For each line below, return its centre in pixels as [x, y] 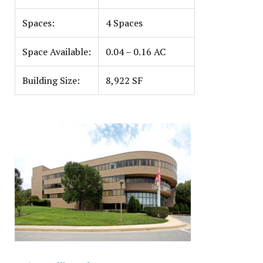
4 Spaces [124, 23]
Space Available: [56, 52]
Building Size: [51, 80]
